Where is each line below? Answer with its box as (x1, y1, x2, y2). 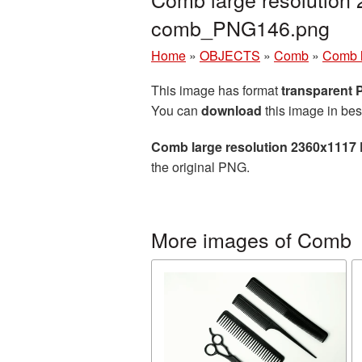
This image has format (151, 81, 281, 99)
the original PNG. (151, 158, 250, 176)
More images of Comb (151, 225, 351, 254)
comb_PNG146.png (151, 13, 330, 42)
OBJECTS (200, 46, 260, 65)
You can (151, 101, 201, 120)
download (201, 101, 262, 120)
